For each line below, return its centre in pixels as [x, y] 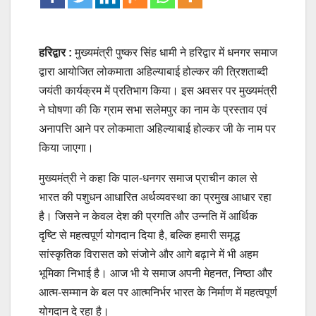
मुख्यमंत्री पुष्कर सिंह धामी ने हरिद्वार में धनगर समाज [175, 52]
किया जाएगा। [66, 147]
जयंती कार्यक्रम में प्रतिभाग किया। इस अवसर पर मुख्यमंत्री [158, 90]
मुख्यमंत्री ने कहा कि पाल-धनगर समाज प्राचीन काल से [148, 178]
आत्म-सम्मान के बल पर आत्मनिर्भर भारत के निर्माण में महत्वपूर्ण [158, 292]
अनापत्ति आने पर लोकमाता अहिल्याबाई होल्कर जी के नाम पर [157, 128]
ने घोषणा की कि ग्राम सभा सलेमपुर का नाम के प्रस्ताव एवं [153, 109]
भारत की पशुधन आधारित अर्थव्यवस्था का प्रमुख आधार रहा [155, 197]
